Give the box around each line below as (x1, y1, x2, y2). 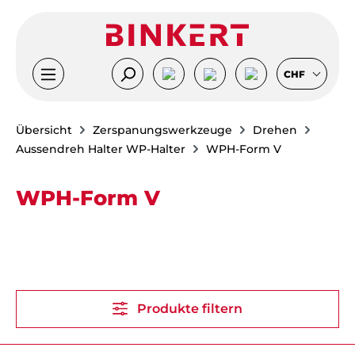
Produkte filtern (137, 300, 243, 316)
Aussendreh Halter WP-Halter (16, 141, 185, 156)
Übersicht (16, 122, 72, 137)
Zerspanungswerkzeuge (93, 122, 232, 137)
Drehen (253, 122, 297, 137)
